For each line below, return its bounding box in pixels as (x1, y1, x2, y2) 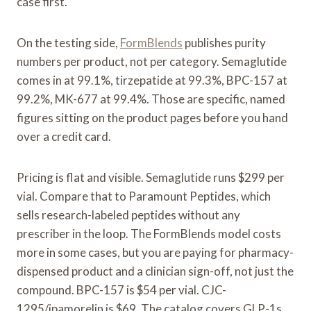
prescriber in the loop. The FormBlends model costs (17, 226, 281, 241)
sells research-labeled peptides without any (17, 207, 240, 222)
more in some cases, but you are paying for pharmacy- (17, 244, 294, 260)
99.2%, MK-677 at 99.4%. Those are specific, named (17, 91, 285, 106)
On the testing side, (17, 35, 120, 50)
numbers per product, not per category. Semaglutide (17, 53, 287, 69)
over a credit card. (17, 128, 111, 144)
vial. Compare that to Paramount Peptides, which (17, 188, 271, 203)
